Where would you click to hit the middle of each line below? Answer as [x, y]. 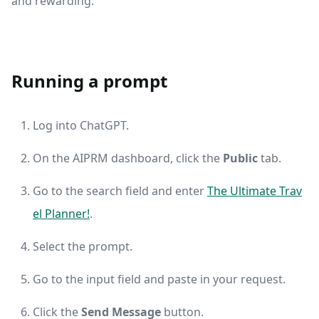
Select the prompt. [83, 247]
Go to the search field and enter [120, 191]
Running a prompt [89, 81]
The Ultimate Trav [255, 191]
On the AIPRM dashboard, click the [128, 158]
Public [240, 158]
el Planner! [61, 214]
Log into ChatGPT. [81, 126]
